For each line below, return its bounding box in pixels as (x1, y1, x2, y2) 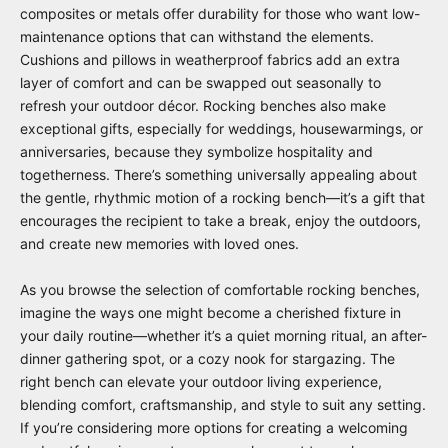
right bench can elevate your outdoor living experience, (20, 372, 382, 390)
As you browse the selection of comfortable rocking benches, (20, 280, 420, 298)
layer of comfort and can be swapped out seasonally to (20, 73, 381, 91)
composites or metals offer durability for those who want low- (20, 4, 420, 22)
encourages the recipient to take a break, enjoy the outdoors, (20, 211, 421, 229)
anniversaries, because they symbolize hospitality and (20, 142, 373, 160)
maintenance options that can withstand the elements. (20, 27, 374, 45)
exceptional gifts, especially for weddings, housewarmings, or (20, 119, 423, 137)
